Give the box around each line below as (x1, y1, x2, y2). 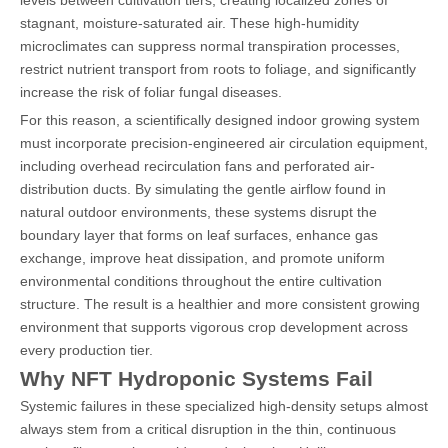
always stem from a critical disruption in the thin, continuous (20, 420, 396, 437)
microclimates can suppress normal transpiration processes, (20, 37, 400, 54)
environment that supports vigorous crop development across (20, 318, 408, 335)
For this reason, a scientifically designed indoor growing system (20, 111, 420, 128)
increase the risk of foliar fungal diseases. (20, 83, 282, 100)
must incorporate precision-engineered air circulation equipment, (20, 134, 428, 151)
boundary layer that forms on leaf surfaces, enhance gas (20, 226, 378, 243)
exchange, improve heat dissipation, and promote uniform (20, 249, 385, 266)
